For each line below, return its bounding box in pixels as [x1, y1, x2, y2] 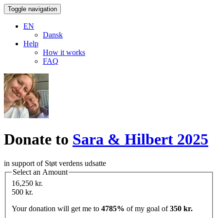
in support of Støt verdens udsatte [4, 159, 106, 167]
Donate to [4, 130, 73, 148]
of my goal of [125, 204, 170, 213]
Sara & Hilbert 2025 [73, 130, 208, 148]
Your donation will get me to [12, 204, 101, 213]
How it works [43, 48, 85, 56]
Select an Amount [13, 167, 68, 176]
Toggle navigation [8, 5, 57, 13]
